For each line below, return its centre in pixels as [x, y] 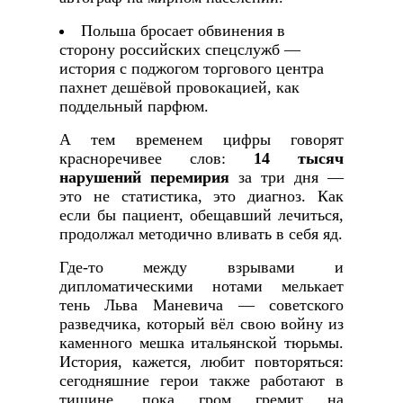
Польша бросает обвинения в [183, 31]
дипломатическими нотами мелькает [201, 287]
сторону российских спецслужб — [179, 50]
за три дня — [287, 178]
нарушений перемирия [144, 178]
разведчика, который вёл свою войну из [201, 324]
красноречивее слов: [157, 159]
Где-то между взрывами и [201, 268]
